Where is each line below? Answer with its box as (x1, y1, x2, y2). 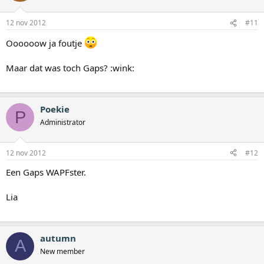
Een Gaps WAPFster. (6, 166, 86, 178)
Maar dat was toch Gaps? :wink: (6, 62, 134, 74)
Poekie (40, 103, 70, 115)
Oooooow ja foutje (6, 37, 84, 49)
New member (40, 246, 85, 256)
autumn (40, 232, 76, 244)
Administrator (40, 117, 85, 128)
